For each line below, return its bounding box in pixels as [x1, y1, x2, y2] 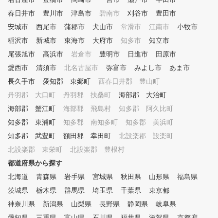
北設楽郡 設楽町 [119, 132, 173, 140]
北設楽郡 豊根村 [70, 145, 125, 154]
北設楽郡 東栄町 [8, 145, 62, 154]
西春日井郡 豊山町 [98, 77, 160, 86]
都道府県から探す [8, 159, 62, 167]
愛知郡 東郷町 [43, 77, 91, 86]
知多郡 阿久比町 [119, 105, 173, 113]
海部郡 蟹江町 [8, 105, 55, 113]
